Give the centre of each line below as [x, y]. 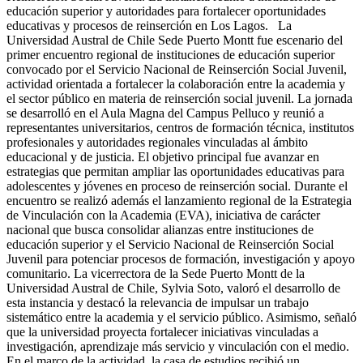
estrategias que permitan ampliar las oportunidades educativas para [175, 172]
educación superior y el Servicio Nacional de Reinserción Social [170, 245]
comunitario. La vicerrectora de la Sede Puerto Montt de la [156, 274]
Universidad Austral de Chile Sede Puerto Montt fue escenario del [175, 41]
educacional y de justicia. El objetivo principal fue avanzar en [163, 157]
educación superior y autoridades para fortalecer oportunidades [166, 11]
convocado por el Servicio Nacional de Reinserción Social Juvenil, [177, 70]
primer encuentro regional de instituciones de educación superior [171, 55]
